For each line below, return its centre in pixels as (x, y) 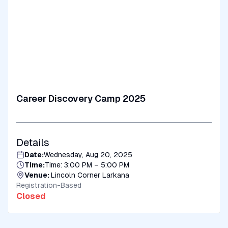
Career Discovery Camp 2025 (81, 98)
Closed (31, 196)
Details (33, 142)
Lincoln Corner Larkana (90, 175)
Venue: (38, 175)
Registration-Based (49, 185)
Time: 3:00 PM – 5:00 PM (87, 165)
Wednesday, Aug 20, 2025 (88, 155)
